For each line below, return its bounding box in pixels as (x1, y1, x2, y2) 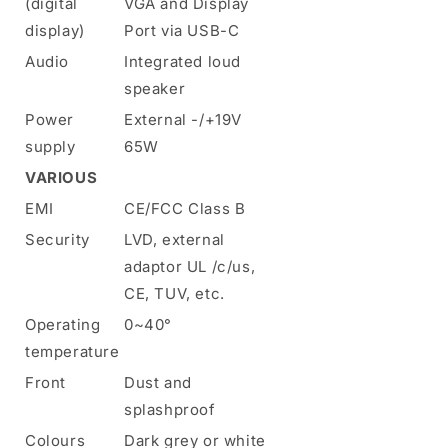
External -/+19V (124, 109, 242, 129)
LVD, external (124, 229, 225, 249)
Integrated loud (124, 51, 241, 71)
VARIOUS (25, 167, 98, 187)
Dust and (124, 372, 192, 392)
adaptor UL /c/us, (124, 256, 256, 276)
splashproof (124, 399, 216, 419)
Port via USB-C (124, 20, 240, 40)
